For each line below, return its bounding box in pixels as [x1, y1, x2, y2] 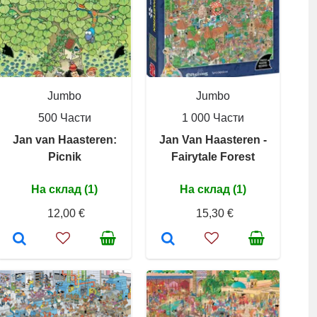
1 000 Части [182, 112, 244, 124]
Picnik [47, 151, 81, 163]
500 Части [38, 112, 91, 124]
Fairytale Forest [171, 151, 255, 163]
